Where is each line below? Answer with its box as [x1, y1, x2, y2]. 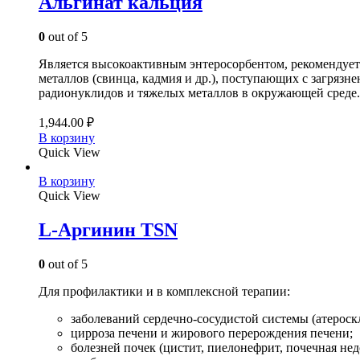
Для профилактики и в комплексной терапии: [39, 284, 290, 298]
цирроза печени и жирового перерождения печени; [71, 325, 353, 340]
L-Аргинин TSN [39, 219, 178, 240]
